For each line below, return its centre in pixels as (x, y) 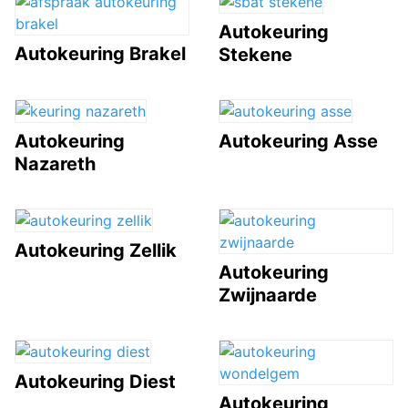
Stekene (255, 54)
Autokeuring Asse (298, 141)
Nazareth (55, 163)
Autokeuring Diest (95, 381)
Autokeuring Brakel (100, 53)
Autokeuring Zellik (96, 250)
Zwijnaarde (268, 295)
